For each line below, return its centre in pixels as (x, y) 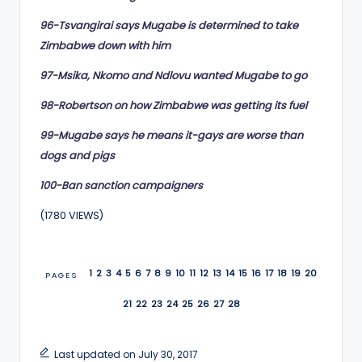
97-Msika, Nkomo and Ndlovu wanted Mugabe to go (173, 75)
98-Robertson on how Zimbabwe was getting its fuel (173, 105)
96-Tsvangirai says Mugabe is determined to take (169, 25)
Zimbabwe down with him (105, 45)
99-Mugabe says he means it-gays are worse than (171, 135)
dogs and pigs (77, 155)
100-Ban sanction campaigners (121, 185)
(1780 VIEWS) (72, 215)
